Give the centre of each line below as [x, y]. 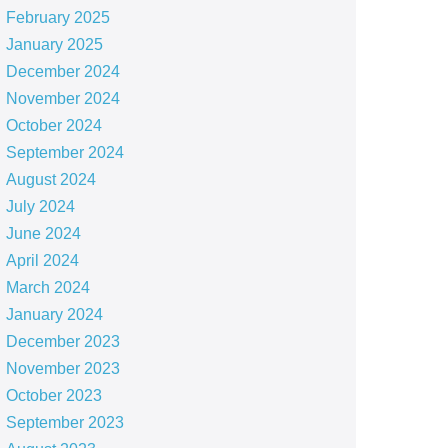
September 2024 [64, 152]
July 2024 [40, 206]
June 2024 [43, 233]
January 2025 [54, 44]
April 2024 [42, 260]
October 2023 [53, 395]
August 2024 [50, 179]
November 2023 [62, 368]
